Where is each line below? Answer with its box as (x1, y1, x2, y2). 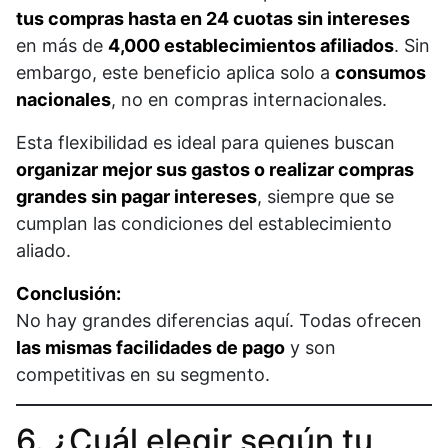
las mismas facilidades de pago (16, 337, 285, 359)
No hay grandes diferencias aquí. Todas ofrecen (16, 310, 422, 332)
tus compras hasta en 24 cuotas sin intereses (16, 8, 410, 30)
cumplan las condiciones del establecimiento (16, 213, 392, 235)
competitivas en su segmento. (16, 364, 270, 386)
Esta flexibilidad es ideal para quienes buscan (16, 132, 395, 154)
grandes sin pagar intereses (16, 186, 257, 208)
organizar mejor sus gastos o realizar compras (16, 159, 414, 181)
